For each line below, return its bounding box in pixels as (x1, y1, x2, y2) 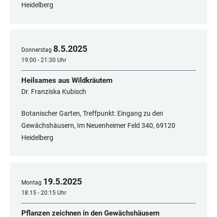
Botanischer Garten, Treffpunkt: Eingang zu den (21, 109, 163, 118)
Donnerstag (21, 46, 52, 54)
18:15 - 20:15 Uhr (21, 189, 66, 197)
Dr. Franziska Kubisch (21, 88, 86, 96)
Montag (21, 179, 42, 186)
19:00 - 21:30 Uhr (21, 57, 66, 64)
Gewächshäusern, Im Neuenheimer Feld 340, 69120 (21, 122, 175, 130)
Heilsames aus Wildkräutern (21, 76, 112, 85)
